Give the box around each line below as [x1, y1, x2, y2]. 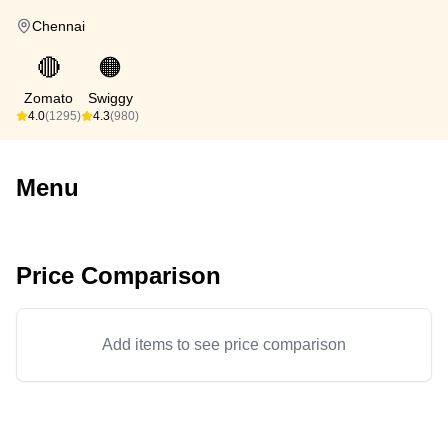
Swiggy [87, 90, 133, 106]
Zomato [24, 90, 73, 106]
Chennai [32, 18, 85, 34]
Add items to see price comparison [102, 336, 346, 353]
